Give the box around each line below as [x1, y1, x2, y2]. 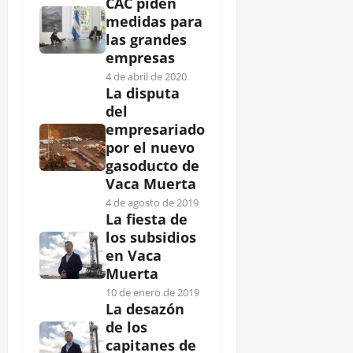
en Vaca [106, 245, 162, 265]
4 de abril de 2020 [106, 69, 187, 84]
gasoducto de [106, 155, 199, 175]
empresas [106, 47, 175, 67]
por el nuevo [106, 137, 195, 157]
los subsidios [106, 227, 196, 247]
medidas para [106, 11, 203, 31]
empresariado [106, 119, 205, 139]
